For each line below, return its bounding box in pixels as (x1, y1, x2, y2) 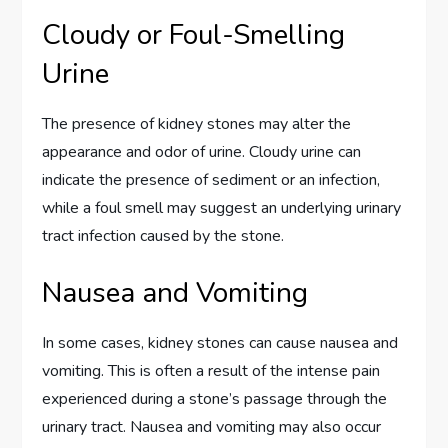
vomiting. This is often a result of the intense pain (42, 360, 381, 383)
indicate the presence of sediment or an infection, (42, 169, 381, 192)
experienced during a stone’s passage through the (42, 388, 388, 411)
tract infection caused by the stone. (42, 225, 285, 248)
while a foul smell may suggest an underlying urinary (42, 197, 402, 220)
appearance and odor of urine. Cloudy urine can (42, 141, 362, 164)
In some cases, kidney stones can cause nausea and (42, 332, 399, 355)
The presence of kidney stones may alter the (42, 113, 352, 136)
